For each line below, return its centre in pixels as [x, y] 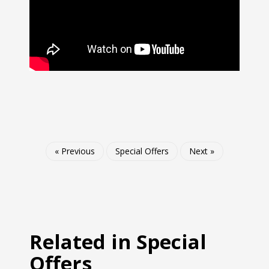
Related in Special [118, 241]
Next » [202, 151]
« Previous [75, 151]
